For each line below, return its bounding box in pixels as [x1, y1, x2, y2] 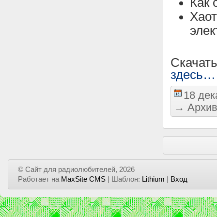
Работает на [18, 175, 61, 183]
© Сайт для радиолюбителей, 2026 [18, 166, 135, 173]
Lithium [142, 175, 165, 183]
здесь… [170, 68, 216, 81]
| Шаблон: [106, 175, 142, 183]
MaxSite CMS [61, 175, 106, 183]
